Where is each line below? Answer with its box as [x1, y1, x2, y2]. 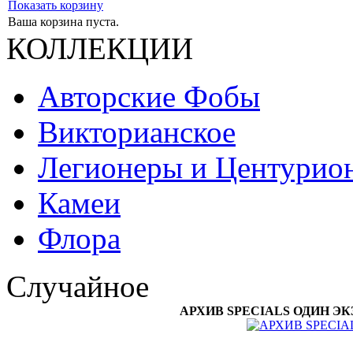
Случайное [6, 269, 149, 303]
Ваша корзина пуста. [8, 15, 119, 28]
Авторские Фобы [38, 80, 260, 113]
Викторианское [38, 115, 236, 149]
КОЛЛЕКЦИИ [6, 32, 193, 65]
